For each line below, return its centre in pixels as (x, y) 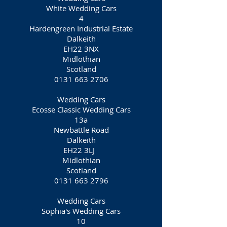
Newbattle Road (81, 130)
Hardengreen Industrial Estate (81, 28)
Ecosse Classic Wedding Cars (81, 109)
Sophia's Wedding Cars (81, 211)
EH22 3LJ (81, 150)
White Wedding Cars (81, 8)
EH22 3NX (81, 49)
